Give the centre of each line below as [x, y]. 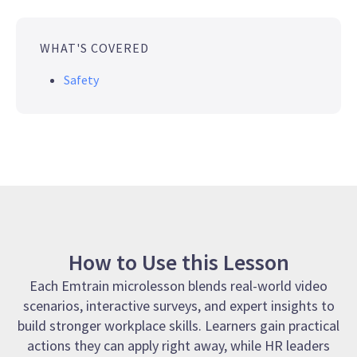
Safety [81, 80]
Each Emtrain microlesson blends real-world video [178, 286]
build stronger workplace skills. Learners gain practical [178, 326]
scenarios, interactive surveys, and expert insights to [178, 306]
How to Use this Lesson [178, 263]
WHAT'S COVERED [94, 48]
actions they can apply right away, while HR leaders [178, 346]
